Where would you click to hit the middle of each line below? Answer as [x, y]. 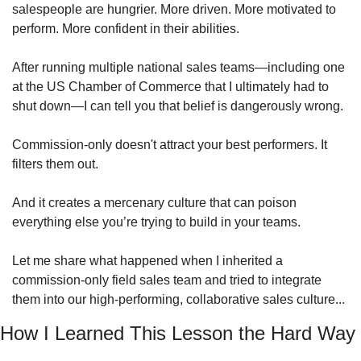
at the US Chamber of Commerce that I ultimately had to [170, 87]
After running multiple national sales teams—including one [178, 67]
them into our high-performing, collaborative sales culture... [178, 299]
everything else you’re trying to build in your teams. [156, 222]
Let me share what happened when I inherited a [147, 261]
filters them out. [55, 164]
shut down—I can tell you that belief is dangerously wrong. [179, 106]
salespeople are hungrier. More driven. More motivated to [174, 9]
